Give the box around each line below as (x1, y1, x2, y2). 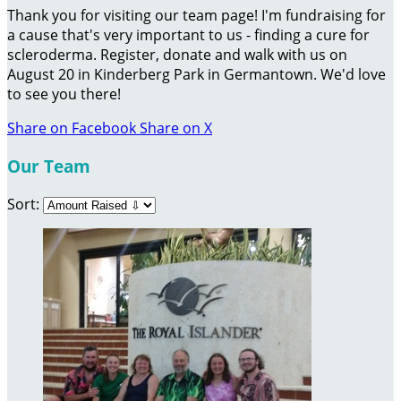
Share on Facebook (7, 118, 136, 139)
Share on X (140, 118, 212, 139)
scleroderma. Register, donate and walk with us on (7, 45, 347, 65)
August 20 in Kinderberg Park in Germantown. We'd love (7, 64, 386, 85)
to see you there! (7, 84, 121, 105)
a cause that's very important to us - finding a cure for (7, 25, 370, 46)
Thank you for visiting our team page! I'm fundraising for (7, 5, 386, 26)
